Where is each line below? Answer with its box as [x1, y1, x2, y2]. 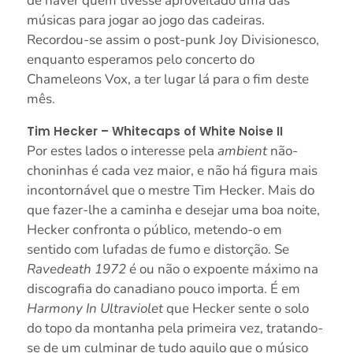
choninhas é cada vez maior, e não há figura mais [26, 162, 318, 180]
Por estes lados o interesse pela [26, 142, 217, 161]
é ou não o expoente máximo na [125, 260, 318, 279]
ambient [217, 142, 267, 161]
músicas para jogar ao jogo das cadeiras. [26, 11, 265, 30]
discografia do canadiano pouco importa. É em [26, 280, 300, 299]
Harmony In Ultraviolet [26, 299, 163, 318]
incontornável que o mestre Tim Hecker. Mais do [26, 181, 314, 200]
